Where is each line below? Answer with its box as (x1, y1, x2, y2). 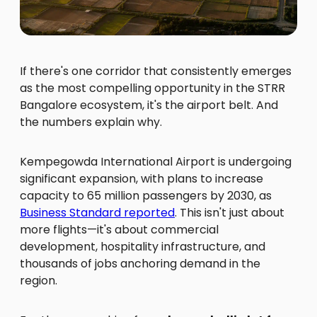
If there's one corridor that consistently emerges (20, 63, 292, 80)
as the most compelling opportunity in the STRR (20, 80, 285, 97)
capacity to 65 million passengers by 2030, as (20, 188, 272, 204)
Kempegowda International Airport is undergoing (20, 154, 292, 171)
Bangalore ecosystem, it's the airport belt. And (20, 97, 278, 114)
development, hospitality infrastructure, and (20, 238, 265, 255)
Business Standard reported (20, 204, 175, 221)
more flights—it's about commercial (20, 221, 219, 238)
